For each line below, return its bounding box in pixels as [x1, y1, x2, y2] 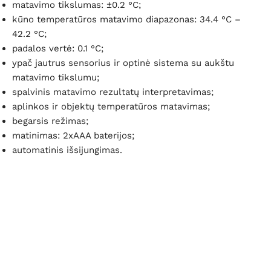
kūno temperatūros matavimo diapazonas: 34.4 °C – [12, 14, 241, 25]
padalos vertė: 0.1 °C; [12, 43, 103, 54]
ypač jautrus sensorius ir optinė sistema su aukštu [12, 57, 234, 69]
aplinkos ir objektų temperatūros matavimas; [12, 101, 210, 113]
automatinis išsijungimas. [12, 145, 122, 156]
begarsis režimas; [12, 116, 88, 127]
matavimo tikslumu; [12, 72, 99, 83]
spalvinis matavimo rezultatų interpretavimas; [12, 87, 214, 98]
